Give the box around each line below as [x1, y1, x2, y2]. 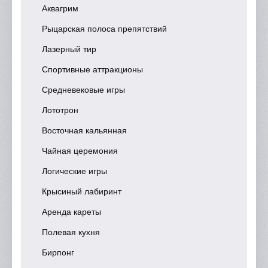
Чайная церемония [42, 144, 118, 157]
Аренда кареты [42, 205, 101, 218]
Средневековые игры [42, 83, 125, 96]
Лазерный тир [42, 42, 96, 55]
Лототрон [42, 103, 78, 116]
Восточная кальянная [42, 124, 127, 136]
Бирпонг [42, 246, 74, 258]
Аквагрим [42, 2, 78, 14]
